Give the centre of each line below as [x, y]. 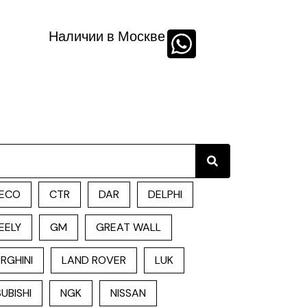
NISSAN [128, 293]
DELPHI [165, 194]
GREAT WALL [128, 227]
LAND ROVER [94, 260]
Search [229, 148]
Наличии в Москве [107, 36]
